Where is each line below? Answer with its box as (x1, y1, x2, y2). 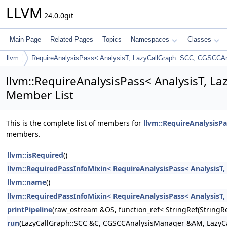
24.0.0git (42, 11, 73, 20)
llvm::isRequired (7, 150, 63, 160)
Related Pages (50, 35, 93, 43)
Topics (102, 35, 122, 43)
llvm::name (7, 177, 46, 187)
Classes (187, 35, 211, 43)
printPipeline (7, 205, 52, 214)
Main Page (10, 35, 41, 43)
